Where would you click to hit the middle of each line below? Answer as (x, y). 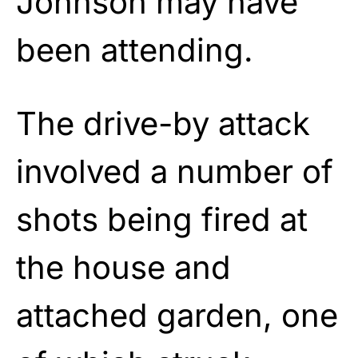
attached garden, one (177, 315)
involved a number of (175, 171)
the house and (123, 267)
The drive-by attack (163, 123)
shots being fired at (162, 219)
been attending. (135, 50)
